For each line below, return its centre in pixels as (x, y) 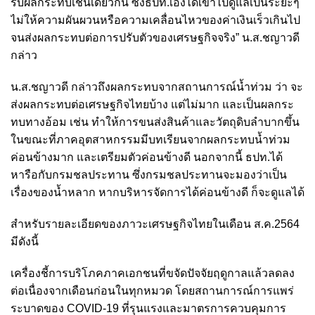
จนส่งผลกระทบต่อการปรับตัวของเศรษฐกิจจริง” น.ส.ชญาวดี (155, 38)
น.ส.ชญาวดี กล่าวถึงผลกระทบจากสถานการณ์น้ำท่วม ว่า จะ (157, 87)
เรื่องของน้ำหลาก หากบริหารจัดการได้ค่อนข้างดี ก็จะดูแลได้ (157, 192)
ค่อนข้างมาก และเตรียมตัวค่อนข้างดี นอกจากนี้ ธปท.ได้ (147, 157)
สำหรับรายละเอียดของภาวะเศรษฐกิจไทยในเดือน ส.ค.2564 (155, 224)
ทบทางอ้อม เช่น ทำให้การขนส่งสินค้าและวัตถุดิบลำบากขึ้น (155, 122)
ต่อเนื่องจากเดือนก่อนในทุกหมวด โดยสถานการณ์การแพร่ (152, 291)
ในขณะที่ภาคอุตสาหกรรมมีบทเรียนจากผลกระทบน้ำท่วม (150, 140)
